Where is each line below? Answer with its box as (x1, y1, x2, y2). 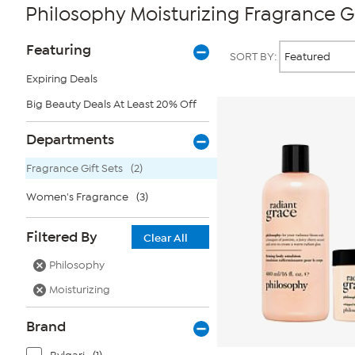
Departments (26, 131, 114, 148)
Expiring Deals (26, 72, 97, 86)
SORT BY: (230, 50, 279, 63)
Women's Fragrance (26, 190, 128, 204)
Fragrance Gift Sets (26, 162, 123, 175)
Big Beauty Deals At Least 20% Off (26, 97, 197, 111)
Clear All (143, 231, 188, 245)
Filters (21, 52, 59, 72)
